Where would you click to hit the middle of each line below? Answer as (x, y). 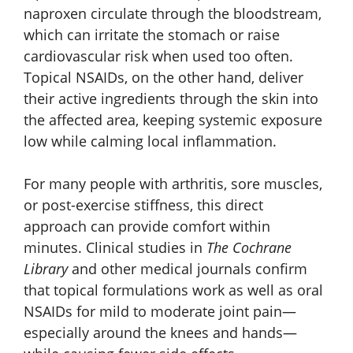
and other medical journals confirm (188, 268)
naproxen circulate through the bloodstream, (173, 13)
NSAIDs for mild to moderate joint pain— (160, 311)
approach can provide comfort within (147, 226)
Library (46, 268)
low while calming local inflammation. (150, 141)
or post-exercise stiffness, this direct (143, 204)
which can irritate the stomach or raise (152, 34)
